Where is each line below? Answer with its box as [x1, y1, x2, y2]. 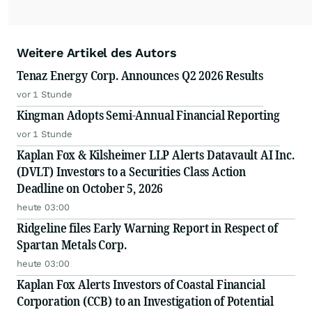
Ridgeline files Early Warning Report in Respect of [17, 219, 278, 237]
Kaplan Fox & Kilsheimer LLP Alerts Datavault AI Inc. [17, 146, 295, 164]
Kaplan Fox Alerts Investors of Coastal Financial [17, 276, 265, 293]
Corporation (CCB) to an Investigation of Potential [17, 292, 274, 310]
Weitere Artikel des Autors [17, 45, 177, 61]
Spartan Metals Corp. [17, 236, 127, 253]
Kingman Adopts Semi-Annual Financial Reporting [17, 107, 280, 124]
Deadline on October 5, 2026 [17, 180, 164, 197]
